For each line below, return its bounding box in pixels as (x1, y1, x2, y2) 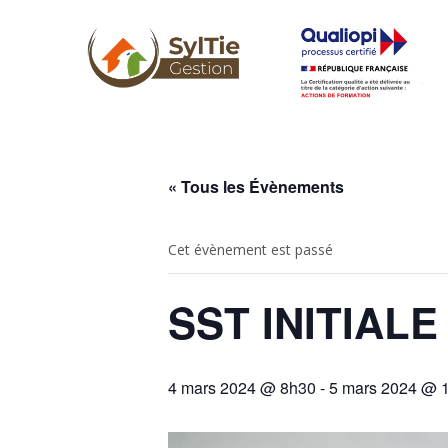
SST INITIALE (168, 292, 438, 352)
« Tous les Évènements (168, 175, 344, 198)
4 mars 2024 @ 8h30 (168, 376, 316, 399)
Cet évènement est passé (168, 240, 333, 259)
